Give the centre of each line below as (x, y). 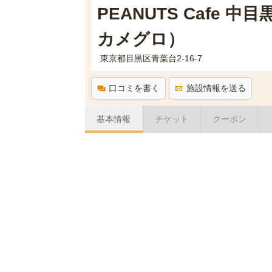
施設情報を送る (216, 88)
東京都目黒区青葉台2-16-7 (151, 58)
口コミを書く (134, 88)
